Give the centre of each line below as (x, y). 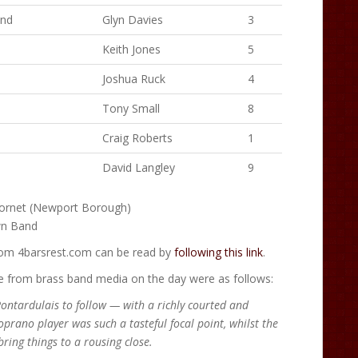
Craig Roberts (137, 137)
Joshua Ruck (134, 78)
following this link (219, 252)
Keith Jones (131, 49)
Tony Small (131, 108)
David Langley (139, 167)
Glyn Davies (133, 19)
